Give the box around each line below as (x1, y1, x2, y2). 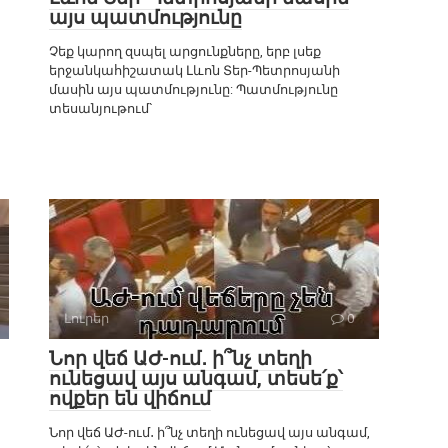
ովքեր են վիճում (49, 387, 211, 411)
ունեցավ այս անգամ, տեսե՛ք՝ (49, 367, 343, 391)
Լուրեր (64, 311, 109, 327)
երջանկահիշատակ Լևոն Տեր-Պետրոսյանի (49, 63, 340, 79)
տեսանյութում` (49, 101, 153, 117)
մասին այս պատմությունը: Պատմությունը (49, 82, 338, 98)
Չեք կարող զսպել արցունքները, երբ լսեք (49, 44, 321, 60)
